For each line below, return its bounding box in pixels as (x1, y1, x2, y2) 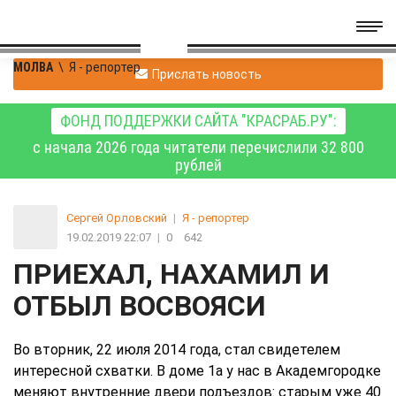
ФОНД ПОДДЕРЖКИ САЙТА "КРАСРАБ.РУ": (59, 111, 337, 130)
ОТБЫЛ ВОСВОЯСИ (13, 289, 266, 323)
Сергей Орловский (66, 211, 167, 225)
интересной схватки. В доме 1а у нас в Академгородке (13, 362, 381, 379)
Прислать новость (151, 66, 262, 81)
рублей (174, 156, 222, 174)
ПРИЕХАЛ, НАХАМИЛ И (13, 257, 330, 291)
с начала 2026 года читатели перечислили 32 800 (32, 138, 364, 156)
